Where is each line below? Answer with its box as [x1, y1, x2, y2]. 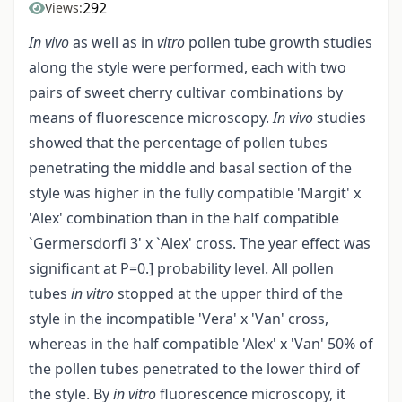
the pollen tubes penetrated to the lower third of [29, 359, 360, 380]
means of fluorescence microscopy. [29, 108, 273, 128]
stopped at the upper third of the [118, 284, 343, 304]
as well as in [73, 32, 157, 53]
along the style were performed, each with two [29, 57, 346, 78]
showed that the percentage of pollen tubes [29, 133, 328, 153]
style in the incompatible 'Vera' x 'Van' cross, [29, 309, 328, 329]
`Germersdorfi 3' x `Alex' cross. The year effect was [29, 233, 371, 254]
